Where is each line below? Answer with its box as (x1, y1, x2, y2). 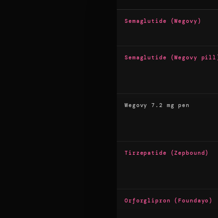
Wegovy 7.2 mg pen (125, 101, 190, 109)
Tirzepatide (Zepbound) (125, 149, 209, 156)
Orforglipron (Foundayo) (125, 197, 213, 204)
